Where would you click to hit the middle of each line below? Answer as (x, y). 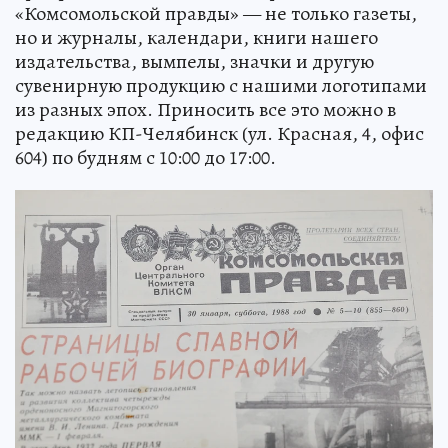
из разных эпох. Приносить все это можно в (205, 109)
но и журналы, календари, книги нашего (196, 37)
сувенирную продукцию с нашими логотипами (221, 85)
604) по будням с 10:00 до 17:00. (145, 157)
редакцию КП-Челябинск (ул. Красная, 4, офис (219, 133)
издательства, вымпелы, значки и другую (194, 61)
